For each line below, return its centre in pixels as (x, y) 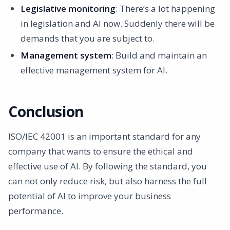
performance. (36, 210)
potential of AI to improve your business (90, 196)
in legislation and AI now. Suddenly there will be (118, 23)
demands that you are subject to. (88, 38)
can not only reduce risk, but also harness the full (108, 181)
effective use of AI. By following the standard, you (108, 166)
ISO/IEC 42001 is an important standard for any (104, 136)
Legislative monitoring (68, 8)
